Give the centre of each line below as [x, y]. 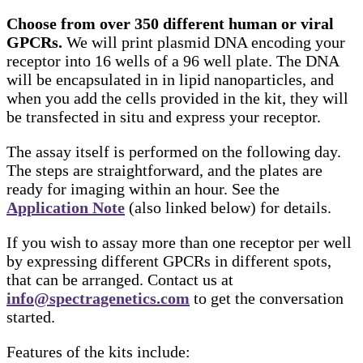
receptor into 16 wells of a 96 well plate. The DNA [173, 60]
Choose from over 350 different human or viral [170, 23]
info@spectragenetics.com [98, 298]
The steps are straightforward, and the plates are [164, 170]
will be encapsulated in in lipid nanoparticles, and [170, 79]
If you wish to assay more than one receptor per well [179, 242]
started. [31, 316]
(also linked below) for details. [228, 207]
